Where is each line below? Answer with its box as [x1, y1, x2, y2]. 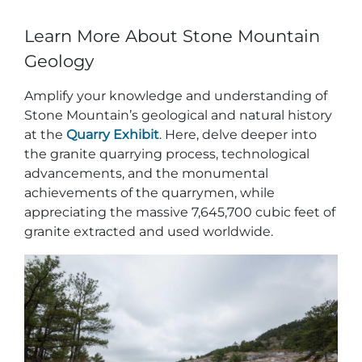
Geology [24, 50, 94, 71]
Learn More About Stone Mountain [24, 25, 320, 46]
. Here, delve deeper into [159, 126, 317, 142]
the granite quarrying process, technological [24, 145, 309, 162]
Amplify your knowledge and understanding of [24, 87, 327, 103]
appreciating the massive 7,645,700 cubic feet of [24, 204, 335, 220]
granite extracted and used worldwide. [24, 223, 273, 239]
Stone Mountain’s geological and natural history [24, 107, 332, 123]
